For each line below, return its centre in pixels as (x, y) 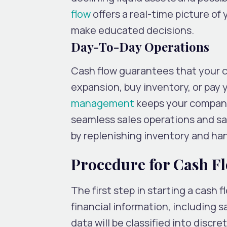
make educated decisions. (133, 30)
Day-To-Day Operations (140, 46)
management (103, 103)
